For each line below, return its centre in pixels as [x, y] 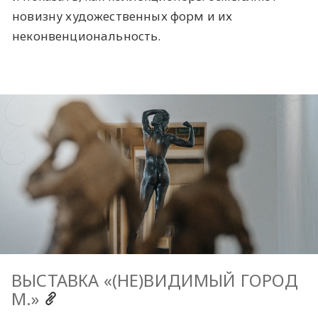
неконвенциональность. [87, 35]
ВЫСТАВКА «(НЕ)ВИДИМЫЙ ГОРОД [155, 280]
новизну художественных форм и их [122, 16]
